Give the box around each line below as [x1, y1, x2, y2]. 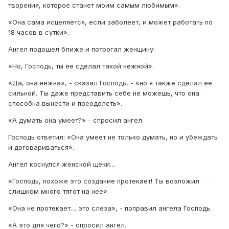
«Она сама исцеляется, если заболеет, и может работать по [8, 18, 213, 27]
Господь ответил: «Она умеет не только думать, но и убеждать [8, 133, 218, 142]
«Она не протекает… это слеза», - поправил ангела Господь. [8, 204, 212, 213]
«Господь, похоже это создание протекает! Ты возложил [8, 177, 199, 186]
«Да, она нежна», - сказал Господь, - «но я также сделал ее [8, 79, 212, 87]
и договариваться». [8, 143, 74, 152]
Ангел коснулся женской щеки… [8, 160, 116, 169]
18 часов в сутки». [8, 28, 69, 37]
